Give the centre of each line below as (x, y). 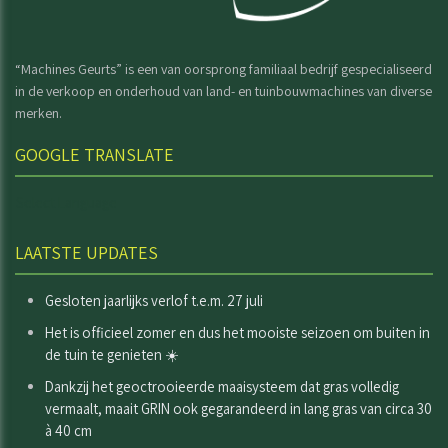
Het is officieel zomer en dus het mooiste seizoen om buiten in (237, 332)
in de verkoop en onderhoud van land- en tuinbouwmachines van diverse (223, 90)
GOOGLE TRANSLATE (94, 154)
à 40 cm (68, 430)
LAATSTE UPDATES (86, 252)
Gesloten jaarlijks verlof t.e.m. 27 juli (154, 300)
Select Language (66, 202)
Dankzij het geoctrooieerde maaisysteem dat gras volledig (222, 386)
